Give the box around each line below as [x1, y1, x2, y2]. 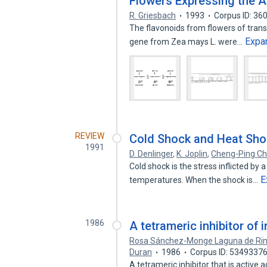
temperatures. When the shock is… [129, 175, 260, 185]
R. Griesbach [129, 11, 176, 20]
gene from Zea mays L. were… [129, 37, 245, 46]
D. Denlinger [129, 149, 173, 159]
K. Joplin [176, 149, 208, 159]
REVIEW [75, 131, 105, 141]
